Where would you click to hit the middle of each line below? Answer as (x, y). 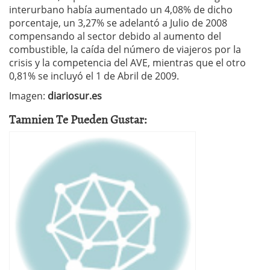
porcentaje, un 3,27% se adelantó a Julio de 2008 (118, 23)
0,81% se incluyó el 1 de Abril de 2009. (94, 76)
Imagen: (28, 96)
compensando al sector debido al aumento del (115, 36)
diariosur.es (75, 96)
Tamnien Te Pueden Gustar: (78, 119)
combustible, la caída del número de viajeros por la (125, 50)
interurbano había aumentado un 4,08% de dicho (121, 10)
